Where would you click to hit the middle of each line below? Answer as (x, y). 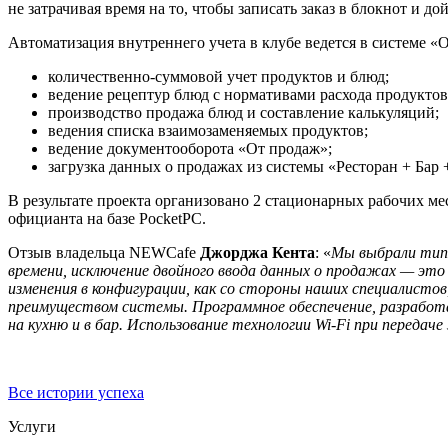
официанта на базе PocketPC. (107, 218)
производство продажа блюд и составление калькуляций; (243, 112)
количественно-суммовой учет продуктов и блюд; (218, 76)
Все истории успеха (76, 392)
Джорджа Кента (257, 252)
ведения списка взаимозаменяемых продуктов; (208, 130)
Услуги (32, 426)
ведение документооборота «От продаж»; (190, 148)
